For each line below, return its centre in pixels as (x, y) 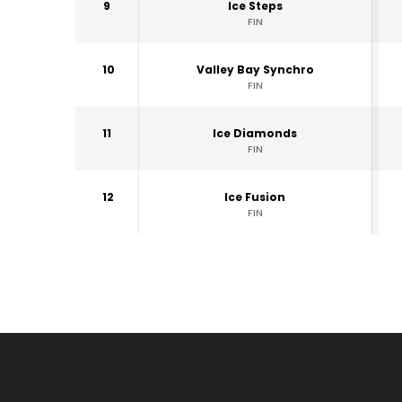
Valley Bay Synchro (255, 70)
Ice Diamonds (255, 133)
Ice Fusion (255, 197)
